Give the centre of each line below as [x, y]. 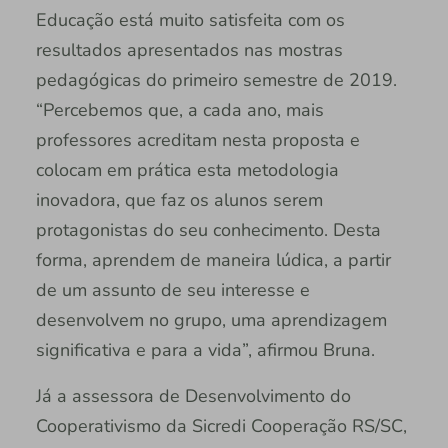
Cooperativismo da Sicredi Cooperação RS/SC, [221, 426]
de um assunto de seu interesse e [172, 290]
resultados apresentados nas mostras [189, 50]
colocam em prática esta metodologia [187, 170]
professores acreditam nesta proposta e [197, 140]
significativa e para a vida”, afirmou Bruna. [205, 350]
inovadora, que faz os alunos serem [179, 200]
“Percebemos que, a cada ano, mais [179, 110]
